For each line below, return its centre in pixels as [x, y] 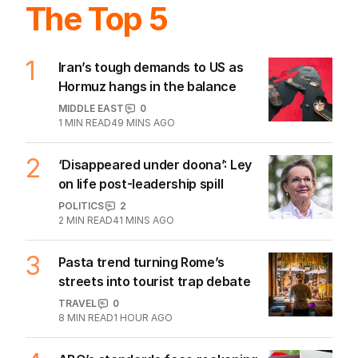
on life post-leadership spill [141, 274]
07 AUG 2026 [188, 26]
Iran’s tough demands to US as [151, 158]
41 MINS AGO [143, 311]
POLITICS [81, 296]
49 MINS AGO [143, 213]
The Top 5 [97, 109]
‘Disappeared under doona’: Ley [155, 255]
